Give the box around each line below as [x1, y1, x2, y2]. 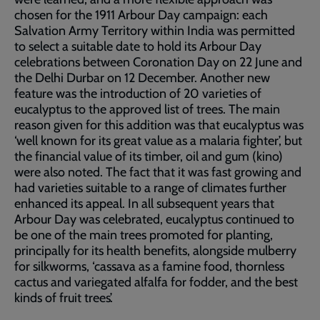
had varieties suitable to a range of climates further [14, 179, 286, 196]
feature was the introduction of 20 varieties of [14, 85, 261, 101]
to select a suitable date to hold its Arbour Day [14, 38, 261, 54]
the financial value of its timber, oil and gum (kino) [14, 148, 283, 164]
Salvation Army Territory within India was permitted [14, 22, 295, 39]
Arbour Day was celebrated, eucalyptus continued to [14, 211, 294, 227]
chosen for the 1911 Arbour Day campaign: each [14, 6, 268, 23]
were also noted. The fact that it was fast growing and [14, 164, 301, 180]
